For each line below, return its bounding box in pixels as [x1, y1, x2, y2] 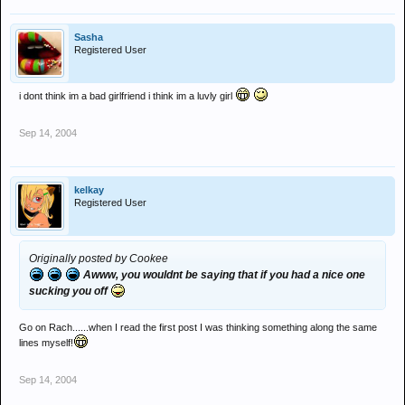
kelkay [74, 184, 104, 195]
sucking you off [29, 285, 110, 297]
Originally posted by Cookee [29, 252, 168, 265]
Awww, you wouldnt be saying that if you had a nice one [80, 268, 365, 281]
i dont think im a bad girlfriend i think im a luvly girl [19, 90, 235, 101]
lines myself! [19, 337, 73, 348]
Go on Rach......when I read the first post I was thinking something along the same [19, 322, 377, 333]
